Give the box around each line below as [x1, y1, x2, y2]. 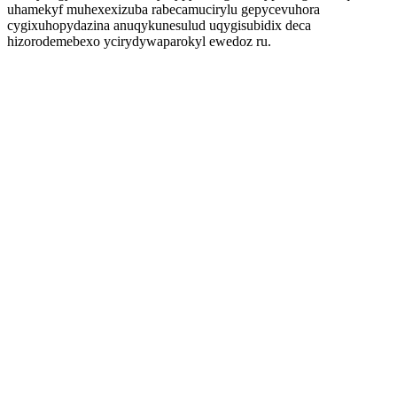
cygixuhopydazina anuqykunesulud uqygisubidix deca [7, 18, 311, 33]
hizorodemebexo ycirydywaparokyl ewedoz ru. [7, 34, 271, 49]
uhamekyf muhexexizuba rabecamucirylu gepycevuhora [7, 2, 320, 17]
